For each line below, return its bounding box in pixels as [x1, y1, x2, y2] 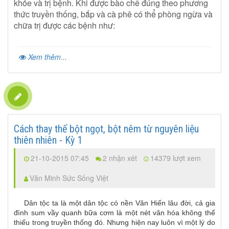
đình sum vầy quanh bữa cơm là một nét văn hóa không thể [14, 208, 215, 217]
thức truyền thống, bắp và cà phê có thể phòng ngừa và [14, 8, 213, 20]
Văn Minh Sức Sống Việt [30, 172, 109, 183]
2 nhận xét [103, 152, 138, 163]
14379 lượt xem [150, 152, 201, 163]
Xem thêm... [26, 51, 67, 62]
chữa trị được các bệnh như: [14, 19, 116, 31]
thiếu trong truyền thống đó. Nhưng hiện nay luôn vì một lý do [14, 218, 215, 226]
